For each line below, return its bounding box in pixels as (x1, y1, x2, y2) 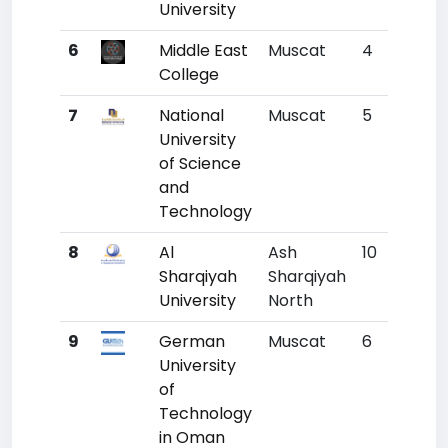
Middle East (159, 39, 248, 62)
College (159, 63, 219, 86)
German (159, 330, 225, 353)
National (159, 104, 224, 127)
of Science (159, 152, 241, 175)
